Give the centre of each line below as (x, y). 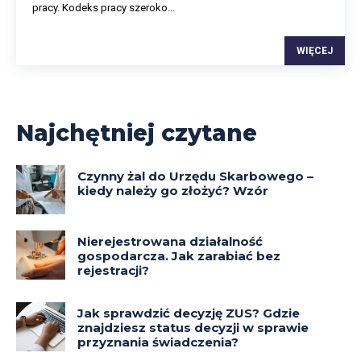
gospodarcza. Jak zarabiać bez (179, 256)
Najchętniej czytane (137, 133)
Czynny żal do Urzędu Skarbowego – (196, 176)
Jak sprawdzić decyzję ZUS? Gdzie (189, 313)
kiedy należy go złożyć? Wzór (173, 190)
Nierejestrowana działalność (170, 242)
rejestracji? (114, 271)
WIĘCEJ (315, 50)
